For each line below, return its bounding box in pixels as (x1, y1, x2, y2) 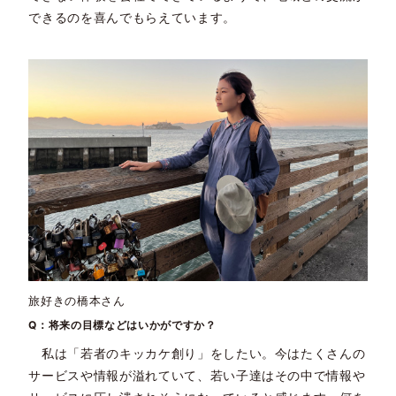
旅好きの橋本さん (28, 293, 126, 308)
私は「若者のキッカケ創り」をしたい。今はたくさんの (28, 346, 366, 361)
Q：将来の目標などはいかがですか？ (28, 317, 217, 331)
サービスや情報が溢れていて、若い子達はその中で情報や (28, 369, 366, 383)
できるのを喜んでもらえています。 (28, 11, 236, 26)
